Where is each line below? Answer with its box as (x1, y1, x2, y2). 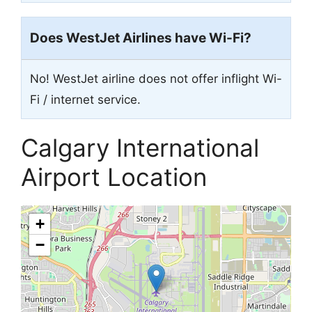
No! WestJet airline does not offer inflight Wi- (30, 71, 282, 86)
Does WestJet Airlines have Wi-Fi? (30, 29, 251, 46)
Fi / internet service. (30, 92, 141, 107)
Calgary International (21, 132, 259, 162)
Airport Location (21, 162, 207, 192)
